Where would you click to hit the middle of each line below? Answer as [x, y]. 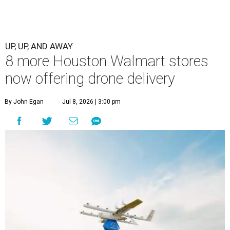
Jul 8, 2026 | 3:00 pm [91, 102]
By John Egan [24, 102]
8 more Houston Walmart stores [107, 61]
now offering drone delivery [90, 79]
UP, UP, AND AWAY [39, 46]
